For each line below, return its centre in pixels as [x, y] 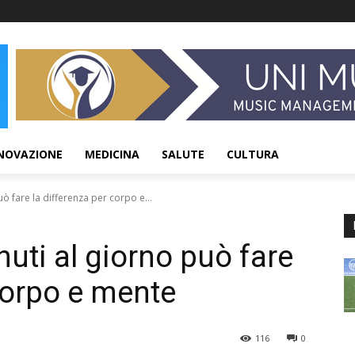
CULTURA [253, 154]
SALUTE [183, 154]
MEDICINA [112, 154]
